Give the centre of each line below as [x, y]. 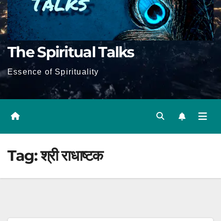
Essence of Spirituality [53, 72]
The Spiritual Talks [71, 52]
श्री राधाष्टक [71, 156]
